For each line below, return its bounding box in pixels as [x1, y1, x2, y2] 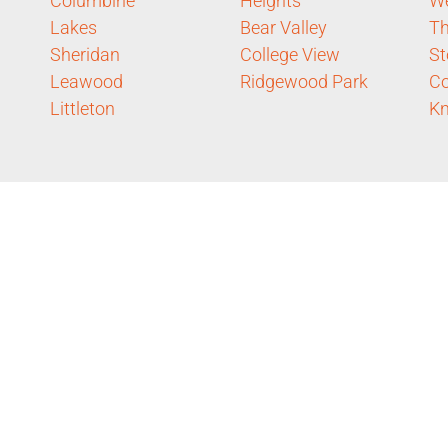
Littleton [50, 98, 115, 120]
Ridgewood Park [239, 71, 368, 93]
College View [239, 44, 340, 66]
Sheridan [50, 44, 120, 66]
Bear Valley [239, 17, 327, 39]
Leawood [50, 71, 123, 93]
